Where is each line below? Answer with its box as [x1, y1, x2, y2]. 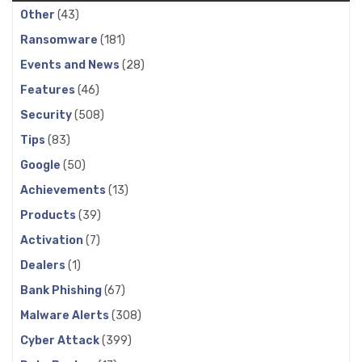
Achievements [20, 183, 108, 197]
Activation [20, 233, 86, 247]
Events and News [20, 57, 122, 72]
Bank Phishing [20, 283, 104, 297]
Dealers [20, 258, 68, 272]
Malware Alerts [20, 308, 112, 322]
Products [20, 208, 78, 222]
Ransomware [20, 32, 100, 47]
